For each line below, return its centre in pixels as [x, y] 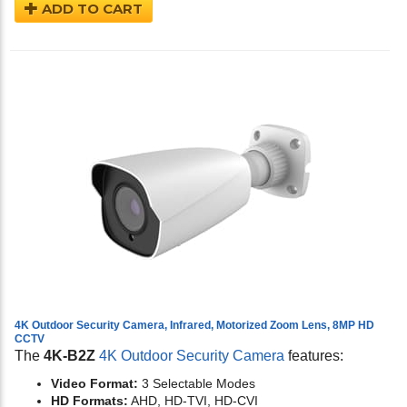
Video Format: [94, 384]
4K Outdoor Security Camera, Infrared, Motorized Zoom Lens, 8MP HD [194, 326]
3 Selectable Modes [197, 384]
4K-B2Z [69, 356]
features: [314, 356]
